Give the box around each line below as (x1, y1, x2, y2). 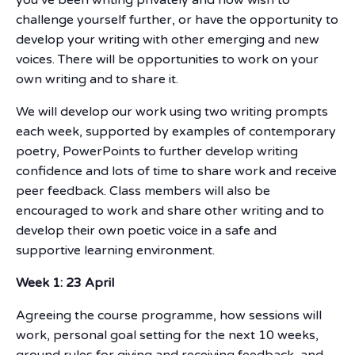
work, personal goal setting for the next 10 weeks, (16, 326, 319, 343)
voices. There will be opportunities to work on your (16, 51, 319, 67)
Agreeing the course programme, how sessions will (16, 307, 322, 323)
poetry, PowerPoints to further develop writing (16, 143, 298, 159)
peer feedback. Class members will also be (16, 182, 270, 199)
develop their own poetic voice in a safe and (16, 222, 277, 239)
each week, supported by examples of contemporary (16, 123, 336, 139)
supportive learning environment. (16, 242, 215, 258)
